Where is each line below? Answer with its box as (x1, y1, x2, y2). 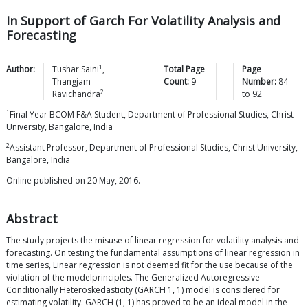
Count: (164, 76, 190, 88)
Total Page (164, 63, 206, 76)
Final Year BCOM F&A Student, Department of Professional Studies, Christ (10, 109, 294, 121)
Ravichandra (52, 88, 100, 100)
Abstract (6, 210, 58, 228)
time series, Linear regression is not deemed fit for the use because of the (6, 259, 293, 272)
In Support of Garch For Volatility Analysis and (6, 12, 280, 30)
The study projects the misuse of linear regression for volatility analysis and (6, 234, 299, 247)
